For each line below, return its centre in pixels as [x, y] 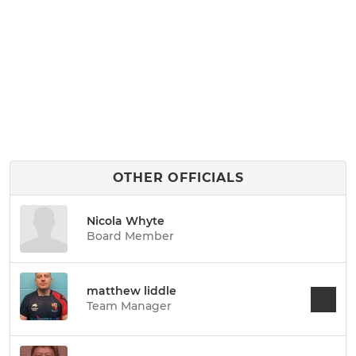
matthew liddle [132, 291]
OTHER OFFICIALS [178, 178]
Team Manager [129, 306]
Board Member [130, 236]
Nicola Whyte [126, 221]
